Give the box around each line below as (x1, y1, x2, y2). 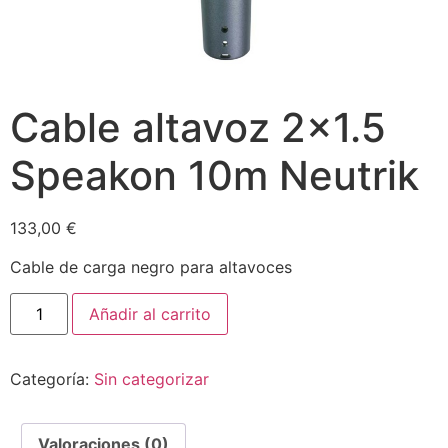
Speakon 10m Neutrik (10, 151, 419, 201)
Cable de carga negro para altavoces (10, 256, 292, 277)
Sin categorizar (94, 369, 209, 390)
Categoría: (10, 369, 94, 390)
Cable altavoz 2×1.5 (10, 103, 386, 153)
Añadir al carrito (89, 304, 212, 325)
